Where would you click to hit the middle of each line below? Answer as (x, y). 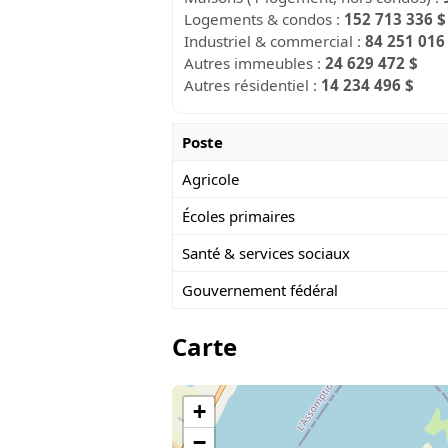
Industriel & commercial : (275, 40)
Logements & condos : (264, 18)
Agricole (210, 179)
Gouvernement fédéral (259, 290)
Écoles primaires (238, 216)
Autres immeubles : (255, 62)
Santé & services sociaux (265, 253)
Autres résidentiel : (253, 84)
